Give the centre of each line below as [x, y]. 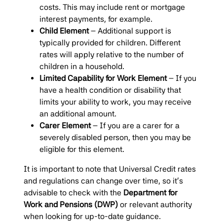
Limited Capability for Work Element [103, 78]
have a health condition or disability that [110, 90]
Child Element [65, 31]
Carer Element [65, 125]
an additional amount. [78, 113]
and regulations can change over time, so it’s [103, 181]
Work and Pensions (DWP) [71, 204]
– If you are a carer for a [135, 125]
